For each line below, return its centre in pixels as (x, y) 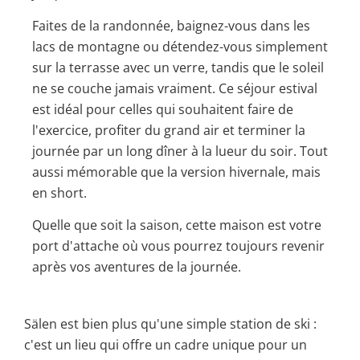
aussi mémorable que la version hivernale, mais (176, 172)
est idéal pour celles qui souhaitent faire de (163, 109)
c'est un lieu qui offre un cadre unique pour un (166, 344)
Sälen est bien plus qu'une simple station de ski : (170, 323)
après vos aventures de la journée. (137, 267)
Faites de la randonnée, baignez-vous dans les (171, 25)
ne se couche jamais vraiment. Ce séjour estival (175, 88)
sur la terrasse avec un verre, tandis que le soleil (178, 67)
